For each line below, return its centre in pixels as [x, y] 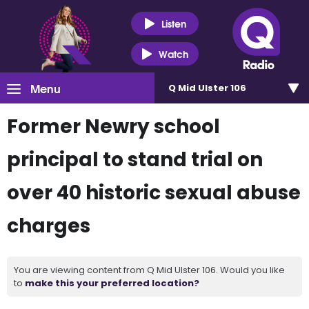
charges [49, 226]
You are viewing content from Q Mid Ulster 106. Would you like [149, 270]
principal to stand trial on [135, 160]
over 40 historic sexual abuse [154, 193]
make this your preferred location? [112, 283]
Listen [173, 23]
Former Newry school [113, 127]
